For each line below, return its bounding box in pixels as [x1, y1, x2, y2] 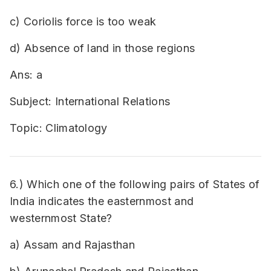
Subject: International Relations [10, 95, 171, 108]
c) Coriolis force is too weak [10, 15, 157, 28]
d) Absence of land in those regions [10, 42, 195, 54]
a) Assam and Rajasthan [10, 238, 135, 251]
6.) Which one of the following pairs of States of [10, 178, 260, 191]
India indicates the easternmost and [10, 195, 194, 207]
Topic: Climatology [10, 122, 108, 134]
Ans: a [10, 68, 42, 81]
